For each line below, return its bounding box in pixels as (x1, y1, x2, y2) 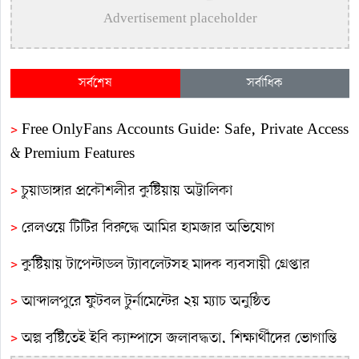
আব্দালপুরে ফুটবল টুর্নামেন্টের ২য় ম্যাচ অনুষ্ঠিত (22, 291, 274, 312)
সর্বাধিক (246, 74, 283, 92)
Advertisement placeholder (103, 10, 257, 28)
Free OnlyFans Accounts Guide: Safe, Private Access (22, 119, 349, 140)
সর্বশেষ (78, 74, 112, 92)
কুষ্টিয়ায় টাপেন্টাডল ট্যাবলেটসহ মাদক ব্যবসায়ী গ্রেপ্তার (22, 254, 310, 275)
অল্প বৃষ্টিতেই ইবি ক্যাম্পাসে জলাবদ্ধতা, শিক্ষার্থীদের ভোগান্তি (22, 328, 337, 349)
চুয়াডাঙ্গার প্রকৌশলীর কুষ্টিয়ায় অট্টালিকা (22, 180, 232, 201)
